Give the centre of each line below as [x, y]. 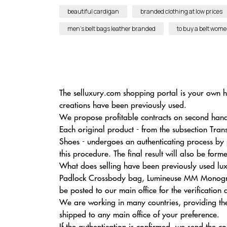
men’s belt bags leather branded [111, 29]
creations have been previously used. [123, 104]
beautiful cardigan [93, 11]
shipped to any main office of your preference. [139, 214]
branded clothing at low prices [181, 11]
